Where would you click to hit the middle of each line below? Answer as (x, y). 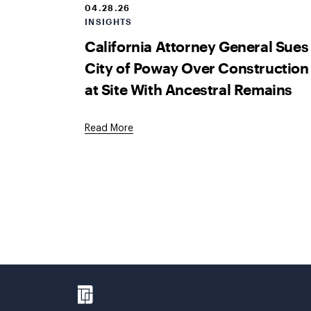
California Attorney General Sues (197, 46)
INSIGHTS (109, 22)
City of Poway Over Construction (197, 67)
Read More (109, 128)
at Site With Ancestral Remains (189, 89)
